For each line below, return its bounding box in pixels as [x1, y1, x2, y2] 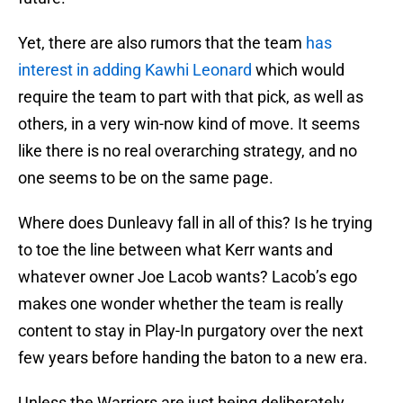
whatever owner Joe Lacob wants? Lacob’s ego [18, 267, 357, 287]
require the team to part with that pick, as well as [18, 87, 363, 107]
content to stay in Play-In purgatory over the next [18, 321, 363, 341]
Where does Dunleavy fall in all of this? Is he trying [18, 213, 372, 233]
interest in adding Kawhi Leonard [18, 60, 252, 80]
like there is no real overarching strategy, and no [18, 141, 357, 161]
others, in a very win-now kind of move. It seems [18, 114, 360, 134]
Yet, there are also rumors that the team [18, 33, 306, 53]
